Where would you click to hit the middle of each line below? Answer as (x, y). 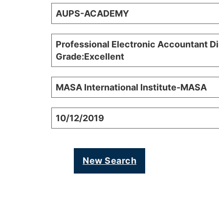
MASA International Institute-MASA (131, 88)
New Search (109, 161)
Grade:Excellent (90, 57)
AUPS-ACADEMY (92, 14)
